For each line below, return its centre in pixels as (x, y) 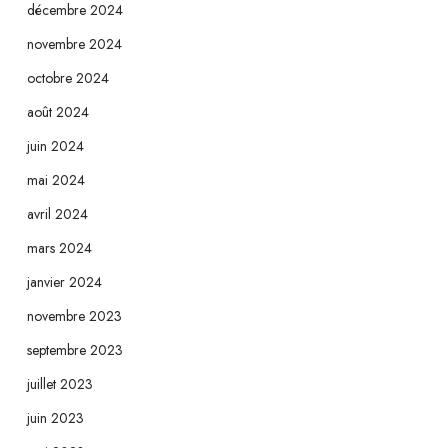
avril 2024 (57, 214)
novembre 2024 (74, 44)
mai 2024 (55, 180)
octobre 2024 (67, 78)
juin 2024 (55, 146)
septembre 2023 (74, 350)
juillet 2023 (59, 384)
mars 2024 (59, 248)
